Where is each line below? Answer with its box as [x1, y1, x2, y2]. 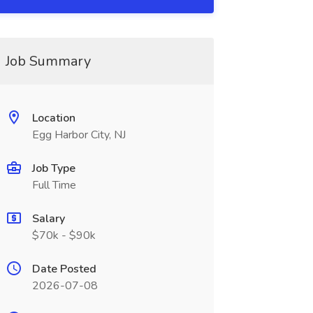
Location [31, 110, 75, 126]
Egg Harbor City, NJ [31, 127, 126, 143]
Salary [31, 211, 65, 226]
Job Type [31, 161, 75, 176]
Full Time [31, 177, 76, 193]
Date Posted [31, 261, 96, 277]
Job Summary [5, 52, 91, 71]
